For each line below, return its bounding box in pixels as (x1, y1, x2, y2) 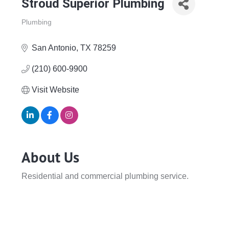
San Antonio (31, 43, 76, 53)
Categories (20, 26, 55, 34)
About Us (21, 148, 79, 167)
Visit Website (31, 85, 79, 95)
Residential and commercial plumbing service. (21, 172, 189, 181)
